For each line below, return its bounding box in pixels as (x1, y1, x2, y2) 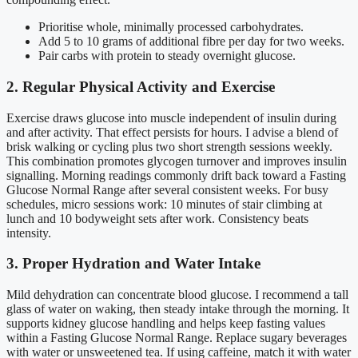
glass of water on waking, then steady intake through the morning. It (6, 302, 349, 316)
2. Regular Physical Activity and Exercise (6, 78, 275, 95)
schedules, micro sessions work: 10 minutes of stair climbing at (6, 197, 322, 211)
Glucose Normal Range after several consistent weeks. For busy (6, 182, 328, 197)
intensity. (6, 225, 51, 240)
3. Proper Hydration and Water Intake (6, 255, 261, 272)
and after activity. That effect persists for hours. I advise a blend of (6, 125, 338, 139)
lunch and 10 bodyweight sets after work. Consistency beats (6, 211, 308, 225)
